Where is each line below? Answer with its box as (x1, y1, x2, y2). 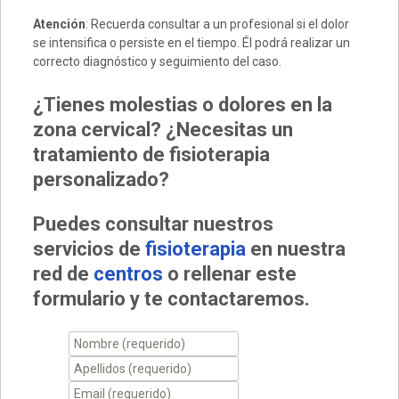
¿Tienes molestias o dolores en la (32, 94, 332, 117)
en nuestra (245, 238, 346, 261)
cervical (76, 118, 151, 142)
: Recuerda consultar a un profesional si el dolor (85, 17, 349, 32)
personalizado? (32, 168, 169, 191)
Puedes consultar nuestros (32, 213, 273, 236)
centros (93, 263, 167, 286)
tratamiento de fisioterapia (32, 143, 270, 167)
